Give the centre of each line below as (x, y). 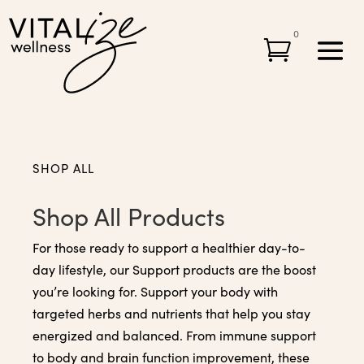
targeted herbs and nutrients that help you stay (171, 314)
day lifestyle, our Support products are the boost (174, 270)
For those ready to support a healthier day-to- (169, 248)
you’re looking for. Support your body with (155, 292)
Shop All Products (129, 217)
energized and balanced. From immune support (174, 336)
